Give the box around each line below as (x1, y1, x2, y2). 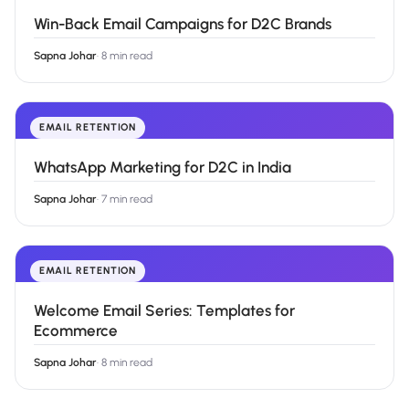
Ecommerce (34, 321, 118, 341)
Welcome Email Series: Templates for (34, 301, 295, 320)
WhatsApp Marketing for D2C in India (34, 158, 291, 177)
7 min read (101, 193, 152, 206)
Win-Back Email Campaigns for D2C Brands (34, 15, 331, 34)
